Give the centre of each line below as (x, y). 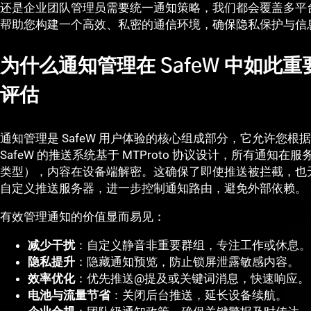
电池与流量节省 (69, 295)
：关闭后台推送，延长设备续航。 (199, 295)
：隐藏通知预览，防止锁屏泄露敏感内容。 (187, 262)
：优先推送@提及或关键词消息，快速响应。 (192, 279)
